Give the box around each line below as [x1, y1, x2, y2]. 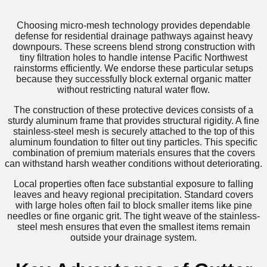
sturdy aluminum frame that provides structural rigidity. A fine [8, 116, 259, 126]
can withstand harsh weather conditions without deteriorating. [5, 159, 262, 169]
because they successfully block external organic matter [16, 74, 251, 85]
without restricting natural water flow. [57, 85, 210, 95]
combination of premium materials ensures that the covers [12, 148, 255, 159]
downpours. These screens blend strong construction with [12, 42, 255, 52]
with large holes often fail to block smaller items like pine [15, 200, 252, 211]
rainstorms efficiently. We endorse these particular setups [14, 63, 253, 74]
